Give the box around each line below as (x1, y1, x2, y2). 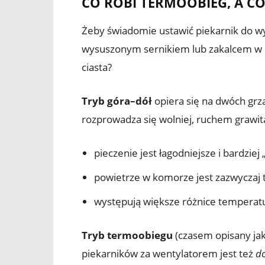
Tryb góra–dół (82, 93, 152, 108)
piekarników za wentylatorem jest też (82, 246, 256, 260)
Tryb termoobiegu (82, 228, 173, 242)
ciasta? (82, 60, 112, 74)
